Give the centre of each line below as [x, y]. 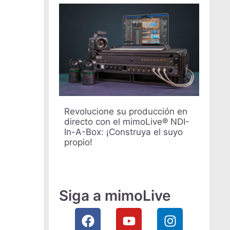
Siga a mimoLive [115, 196]
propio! [78, 142]
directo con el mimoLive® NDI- [127, 122]
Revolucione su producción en [126, 112]
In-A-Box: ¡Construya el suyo [123, 132]
